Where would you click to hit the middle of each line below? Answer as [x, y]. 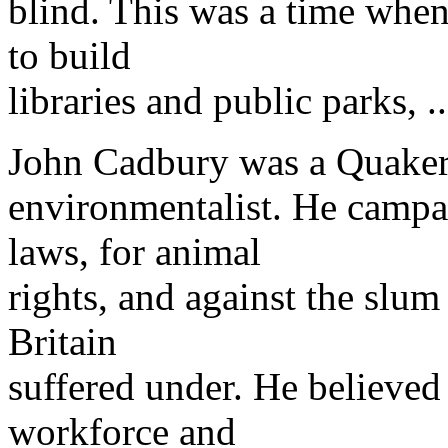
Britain [62, 342]
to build [69, 56]
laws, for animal [134, 252]
